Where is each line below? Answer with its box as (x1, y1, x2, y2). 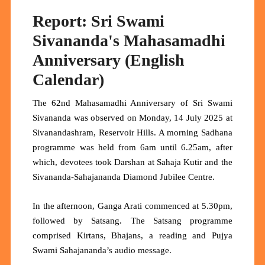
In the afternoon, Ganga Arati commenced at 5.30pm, (33, 201, 232, 211)
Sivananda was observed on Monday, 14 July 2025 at (33, 113, 232, 123)
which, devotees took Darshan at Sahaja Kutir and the (33, 157, 232, 167)
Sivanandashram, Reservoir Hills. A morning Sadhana (33, 128, 232, 138)
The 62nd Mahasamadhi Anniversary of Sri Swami (33, 98, 232, 108)
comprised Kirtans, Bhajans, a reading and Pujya (33, 231, 232, 241)
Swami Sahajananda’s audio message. (33, 245, 174, 256)
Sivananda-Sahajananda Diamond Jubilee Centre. (33, 172, 218, 182)
